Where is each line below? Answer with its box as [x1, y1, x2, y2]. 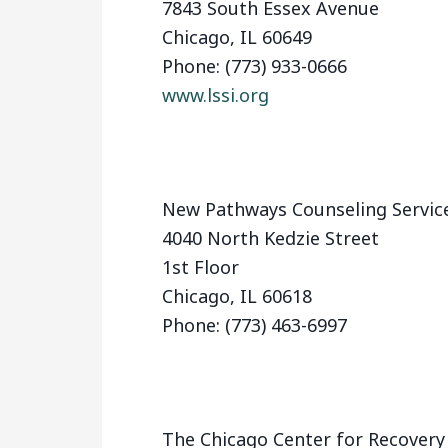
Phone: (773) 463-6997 [162, 313, 347, 337]
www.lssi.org [162, 83, 269, 107]
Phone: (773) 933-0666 [162, 54, 347, 78]
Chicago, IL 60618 [162, 284, 312, 308]
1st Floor [162, 255, 239, 279]
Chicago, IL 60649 [162, 25, 312, 49]
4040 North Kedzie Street [162, 226, 379, 250]
